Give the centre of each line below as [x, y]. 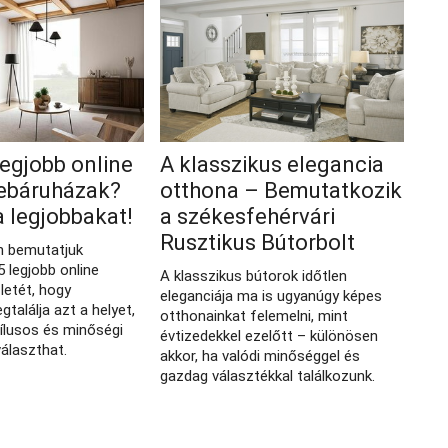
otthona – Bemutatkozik [280, 190]
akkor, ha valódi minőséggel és [259, 356]
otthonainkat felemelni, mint [253, 316]
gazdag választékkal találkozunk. [267, 376]
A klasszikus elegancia [271, 164]
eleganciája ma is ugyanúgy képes [270, 296]
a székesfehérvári [247, 216]
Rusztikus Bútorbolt [257, 242]
